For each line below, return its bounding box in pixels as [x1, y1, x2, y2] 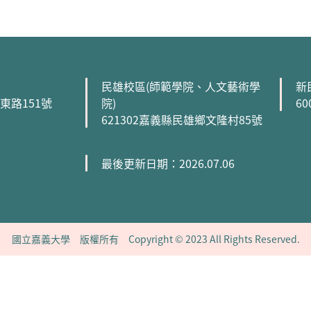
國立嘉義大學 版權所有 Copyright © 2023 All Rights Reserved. [11, 232, 300, 246]
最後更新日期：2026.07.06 [101, 155, 235, 171]
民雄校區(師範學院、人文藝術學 [101, 78, 260, 94]
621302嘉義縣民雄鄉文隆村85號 [101, 111, 262, 128]
